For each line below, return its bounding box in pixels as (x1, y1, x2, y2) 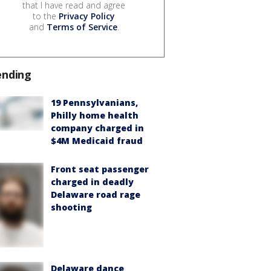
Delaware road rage (51, 189, 140, 201)
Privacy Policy (59, 10, 115, 22)
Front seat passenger (51, 163, 149, 175)
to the (33, 10, 59, 22)
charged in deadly (51, 176, 134, 188)
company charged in (51, 122, 144, 134)
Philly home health (51, 109, 139, 122)
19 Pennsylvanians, (51, 97, 138, 109)
